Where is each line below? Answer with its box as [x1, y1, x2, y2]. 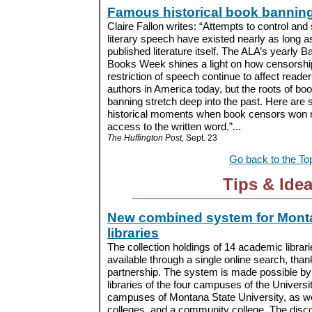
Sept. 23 [184, 132, 217, 142]
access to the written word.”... [107, 120, 241, 132]
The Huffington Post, [107, 132, 184, 142]
